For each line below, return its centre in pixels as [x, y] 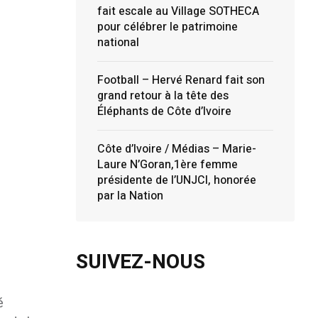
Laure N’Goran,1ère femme [167, 165]
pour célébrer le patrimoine [167, 27]
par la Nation [130, 196]
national [118, 43]
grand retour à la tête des [163, 96]
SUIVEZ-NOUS [140, 262]
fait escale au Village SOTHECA [178, 11]
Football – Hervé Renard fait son [181, 80]
